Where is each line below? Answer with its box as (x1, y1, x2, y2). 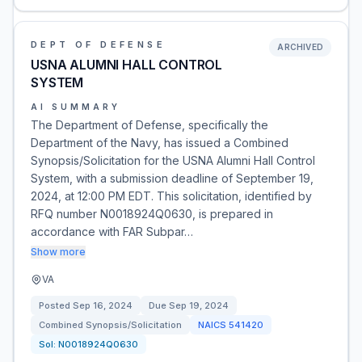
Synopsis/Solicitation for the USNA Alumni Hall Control (31, 154, 315, 167)
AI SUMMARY (31, 102, 120, 112)
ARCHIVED (277, 42, 323, 52)
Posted (39, 300, 73, 311)
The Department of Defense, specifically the (31, 118, 268, 132)
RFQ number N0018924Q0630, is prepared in (31, 207, 273, 221)
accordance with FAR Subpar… (31, 225, 193, 238)
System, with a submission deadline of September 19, (31, 171, 314, 185)
